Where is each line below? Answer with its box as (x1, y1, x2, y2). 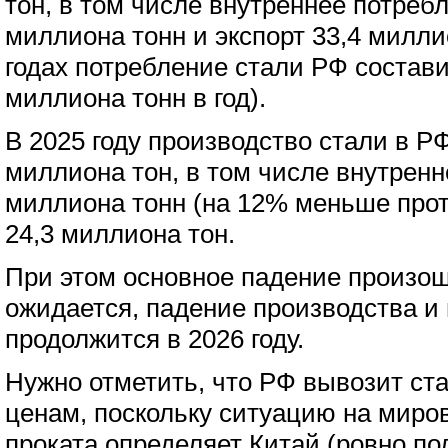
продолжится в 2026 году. (5, 325, 304, 353)
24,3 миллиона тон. (5, 220, 235, 248)
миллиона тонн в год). (5, 84, 266, 112)
